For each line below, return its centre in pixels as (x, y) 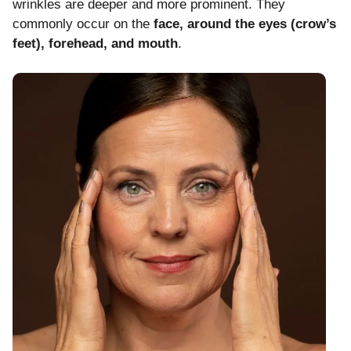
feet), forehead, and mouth (95, 43)
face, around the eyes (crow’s (245, 24)
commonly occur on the (83, 24)
